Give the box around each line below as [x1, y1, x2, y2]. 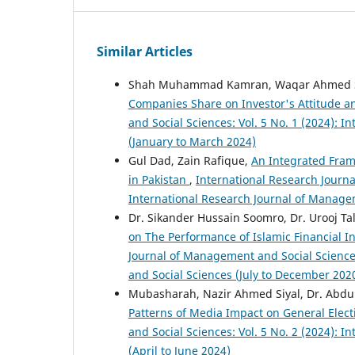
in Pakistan [128, 172, 189, 188]
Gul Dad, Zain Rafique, [128, 153, 251, 169]
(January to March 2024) [128, 134, 256, 150]
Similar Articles [97, 43, 193, 61]
